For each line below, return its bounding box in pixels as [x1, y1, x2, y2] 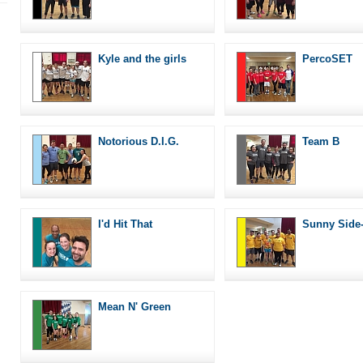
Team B [302, 135, 340, 147]
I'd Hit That [98, 217, 152, 230]
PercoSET [302, 52, 352, 65]
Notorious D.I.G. [98, 135, 179, 147]
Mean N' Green [98, 300, 171, 313]
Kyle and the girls [98, 52, 186, 65]
